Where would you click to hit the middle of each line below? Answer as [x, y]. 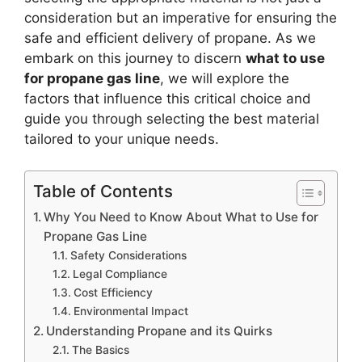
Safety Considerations [128, 255]
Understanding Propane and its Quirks [160, 330]
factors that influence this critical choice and [168, 99]
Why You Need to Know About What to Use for [181, 217]
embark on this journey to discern [135, 59]
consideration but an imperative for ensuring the [181, 18]
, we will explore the [225, 79]
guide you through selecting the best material [172, 119]
